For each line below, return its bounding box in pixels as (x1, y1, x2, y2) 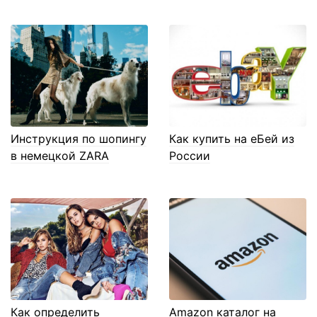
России (169, 148, 210, 163)
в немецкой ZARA (11, 148, 109, 163)
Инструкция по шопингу (11, 131, 146, 146)
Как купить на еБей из (169, 131, 294, 146)
